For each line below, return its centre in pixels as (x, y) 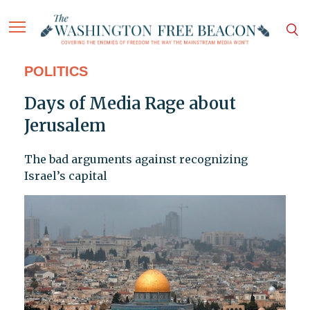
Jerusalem (65, 126)
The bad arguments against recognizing (136, 159)
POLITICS (56, 72)
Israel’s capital (65, 176)
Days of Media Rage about (130, 104)
